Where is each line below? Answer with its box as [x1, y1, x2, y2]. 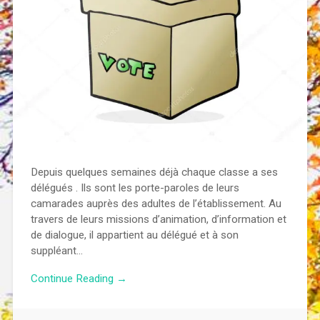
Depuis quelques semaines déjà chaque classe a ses [30, 166, 278, 179]
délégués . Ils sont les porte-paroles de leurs [30, 181, 239, 195]
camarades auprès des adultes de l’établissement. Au [30, 197, 281, 211]
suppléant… [30, 244, 83, 258]
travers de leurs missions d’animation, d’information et [30, 213, 286, 226]
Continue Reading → [30, 272, 127, 286]
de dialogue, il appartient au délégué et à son [30, 229, 239, 242]
